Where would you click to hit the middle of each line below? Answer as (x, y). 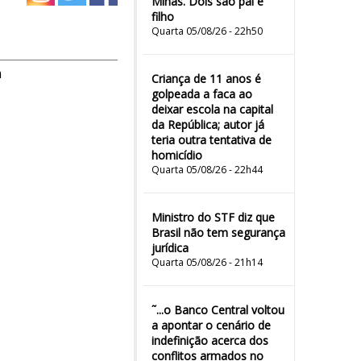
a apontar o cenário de (211, 325)
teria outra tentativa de (212, 140)
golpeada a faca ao (202, 94)
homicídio (177, 155)
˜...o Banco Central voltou (218, 310)
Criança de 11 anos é (206, 79)
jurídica (170, 248)
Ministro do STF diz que (213, 217)
